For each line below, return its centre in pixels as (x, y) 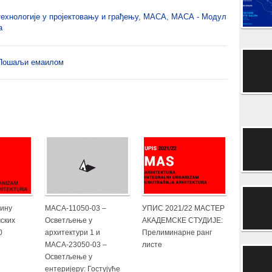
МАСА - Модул (199, 17)
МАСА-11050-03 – (76, 208)
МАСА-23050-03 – (76, 244)
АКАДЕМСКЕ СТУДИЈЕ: (182, 220)
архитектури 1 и (73, 232)
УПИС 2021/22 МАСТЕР (183, 208)
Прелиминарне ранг (177, 232)
